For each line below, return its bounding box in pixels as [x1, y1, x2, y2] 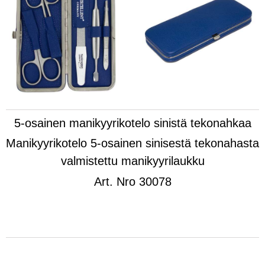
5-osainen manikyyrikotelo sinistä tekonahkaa [14, 116, 251, 130]
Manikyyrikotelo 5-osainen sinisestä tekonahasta [6, 137, 259, 150]
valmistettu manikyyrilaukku [60, 154, 205, 168]
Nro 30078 [112, 174, 172, 188]
